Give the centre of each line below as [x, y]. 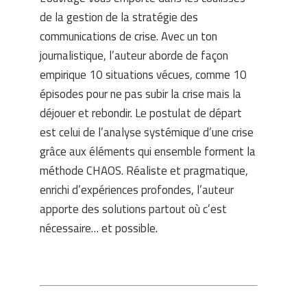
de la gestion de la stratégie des [119, 17]
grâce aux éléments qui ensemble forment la [148, 152]
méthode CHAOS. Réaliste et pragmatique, [144, 171]
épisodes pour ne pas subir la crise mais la [141, 94]
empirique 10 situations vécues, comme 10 [144, 75]
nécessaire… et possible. [99, 229]
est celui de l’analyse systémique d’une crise [147, 133]
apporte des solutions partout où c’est [134, 209]
